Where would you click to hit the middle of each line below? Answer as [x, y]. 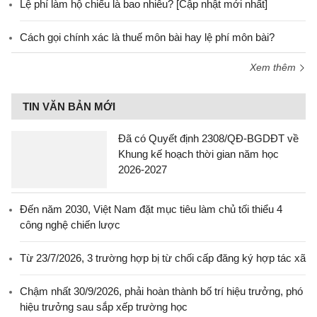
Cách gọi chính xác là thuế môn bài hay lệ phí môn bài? [147, 37]
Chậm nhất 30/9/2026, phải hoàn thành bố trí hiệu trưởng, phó [161, 291]
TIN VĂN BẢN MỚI [69, 106]
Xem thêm [274, 67]
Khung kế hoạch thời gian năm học [198, 154]
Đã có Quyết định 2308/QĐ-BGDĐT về [208, 138]
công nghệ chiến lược [70, 225]
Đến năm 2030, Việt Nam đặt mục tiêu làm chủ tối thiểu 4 [151, 209]
